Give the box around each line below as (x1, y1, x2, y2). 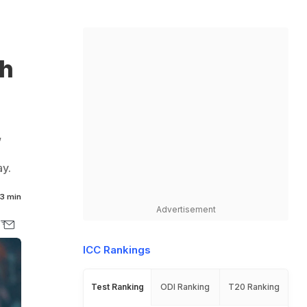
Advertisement (156, 204, 216, 214)
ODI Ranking (160, 282, 210, 292)
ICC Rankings (83, 243, 151, 256)
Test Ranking (90, 282, 144, 292)
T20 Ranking (228, 282, 280, 292)
